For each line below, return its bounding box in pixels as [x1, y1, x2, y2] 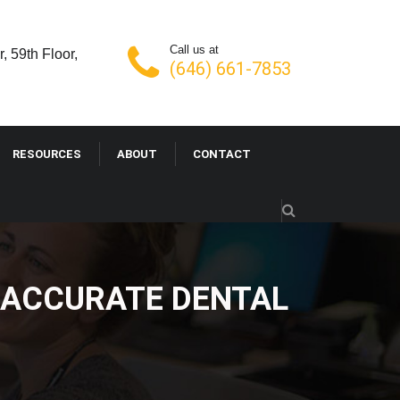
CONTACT [193, 147, 251, 161]
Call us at [170, 43, 219, 56]
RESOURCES [12, 147, 81, 161]
